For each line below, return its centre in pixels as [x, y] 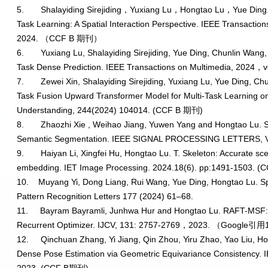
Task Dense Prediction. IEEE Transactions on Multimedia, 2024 [136, 67]
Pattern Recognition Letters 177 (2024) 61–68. [105, 197]
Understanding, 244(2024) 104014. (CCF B [100, 110]
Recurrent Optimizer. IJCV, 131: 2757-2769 [99, 225]
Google [235, 225]
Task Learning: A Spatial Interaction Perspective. [109, 24]
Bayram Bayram [71, 211]
